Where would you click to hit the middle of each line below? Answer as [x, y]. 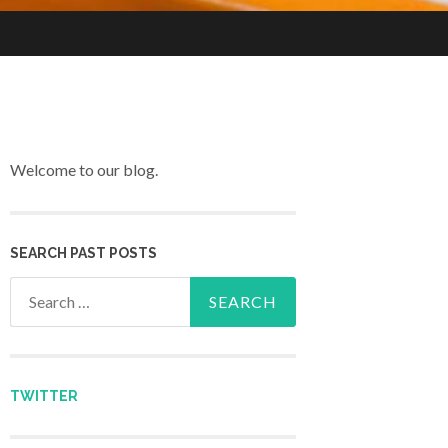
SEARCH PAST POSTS [83, 252]
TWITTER [44, 396]
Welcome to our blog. [84, 170]
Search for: [47, 290]
